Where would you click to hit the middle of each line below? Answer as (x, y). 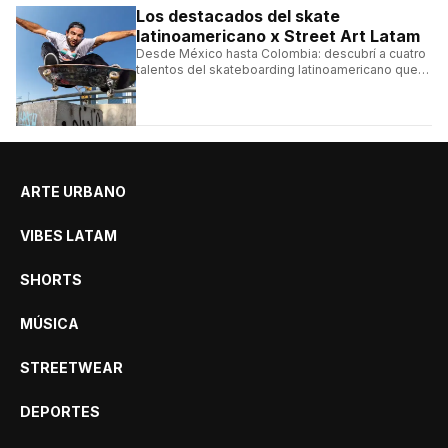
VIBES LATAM (68, 235)
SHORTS (51, 279)
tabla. (152, 101)
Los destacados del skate (238, 15)
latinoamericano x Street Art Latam (278, 35)
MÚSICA (49, 323)
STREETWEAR (71, 367)
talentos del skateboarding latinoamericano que (277, 69)
